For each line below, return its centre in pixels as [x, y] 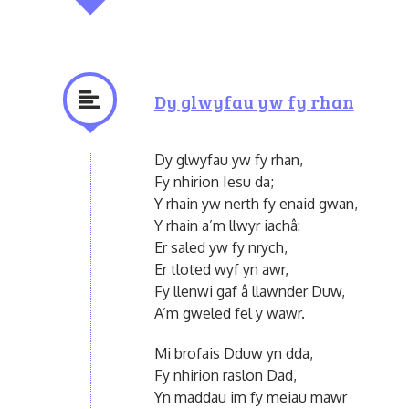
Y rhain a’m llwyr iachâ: [227, 225]
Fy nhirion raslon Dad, [225, 375]
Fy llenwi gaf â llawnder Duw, [249, 291]
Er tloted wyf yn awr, [221, 269]
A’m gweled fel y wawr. [229, 313]
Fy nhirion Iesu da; [214, 181]
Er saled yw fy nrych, [220, 247]
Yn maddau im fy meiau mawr [250, 397]
